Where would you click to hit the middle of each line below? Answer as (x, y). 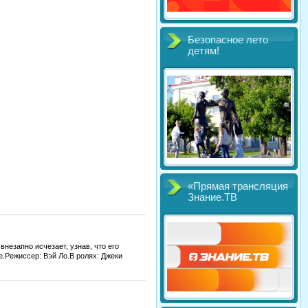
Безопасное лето (228, 40)
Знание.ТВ (212, 197)
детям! (203, 51)
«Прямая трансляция (238, 186)
